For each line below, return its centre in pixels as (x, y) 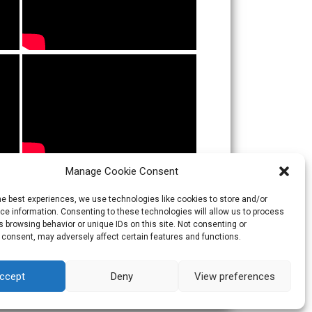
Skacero (151, 293)
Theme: (114, 293)
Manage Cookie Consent (122, 171)
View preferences (234, 276)
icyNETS (205, 293)
